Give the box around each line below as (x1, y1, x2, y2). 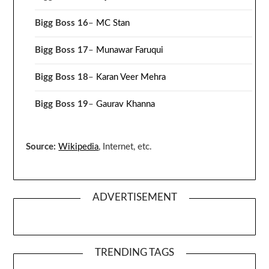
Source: (26, 142, 56, 151)
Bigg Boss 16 (35, 19, 89, 28)
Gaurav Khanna (96, 100, 156, 109)
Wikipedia (58, 142, 99, 151)
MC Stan (96, 19, 130, 28)
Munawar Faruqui (96, 46, 164, 55)
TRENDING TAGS (95, 247, 174, 258)
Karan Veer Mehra (96, 73, 166, 82)
